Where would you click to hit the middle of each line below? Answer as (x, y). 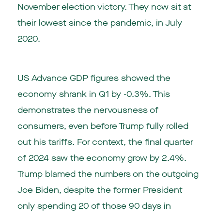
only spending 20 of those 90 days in (94, 206)
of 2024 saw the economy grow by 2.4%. (102, 158)
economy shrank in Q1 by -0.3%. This (93, 94)
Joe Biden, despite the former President (100, 190)
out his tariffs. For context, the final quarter (105, 142)
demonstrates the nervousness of (88, 110)
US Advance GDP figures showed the (94, 78)
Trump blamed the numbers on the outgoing (108, 174)
